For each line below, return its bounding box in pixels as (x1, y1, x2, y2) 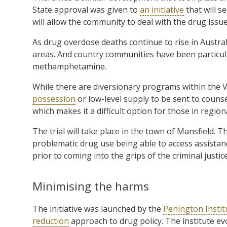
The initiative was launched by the (32, 203, 163, 214)
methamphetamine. (32, 60, 106, 72)
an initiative (140, 4, 184, 15)
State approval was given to (32, 4, 140, 15)
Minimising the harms (32, 178, 149, 194)
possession (32, 93, 75, 104)
